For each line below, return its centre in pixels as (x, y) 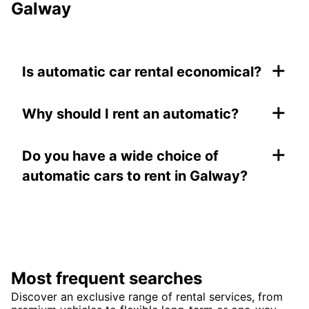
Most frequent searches (107, 279)
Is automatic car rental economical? (142, 72)
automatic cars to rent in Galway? (135, 176)
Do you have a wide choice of (120, 156)
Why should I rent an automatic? (130, 114)
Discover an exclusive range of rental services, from (147, 297)
